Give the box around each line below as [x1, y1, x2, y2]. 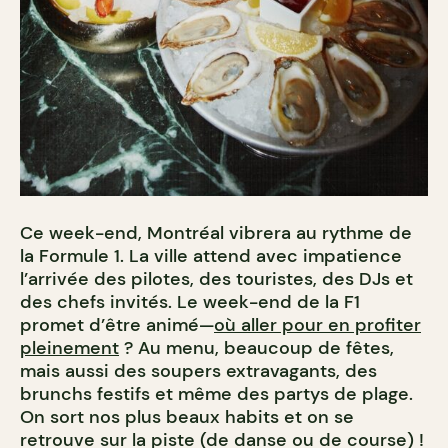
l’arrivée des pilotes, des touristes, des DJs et [20, 267, 413, 292]
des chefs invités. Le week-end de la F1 [20, 290, 360, 315]
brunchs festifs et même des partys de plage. [20, 382, 413, 407]
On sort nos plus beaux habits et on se [20, 405, 354, 430]
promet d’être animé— [20, 313, 214, 338]
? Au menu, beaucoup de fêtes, [119, 336, 394, 361]
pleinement [20, 336, 119, 361]
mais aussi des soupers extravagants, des [20, 359, 377, 384]
